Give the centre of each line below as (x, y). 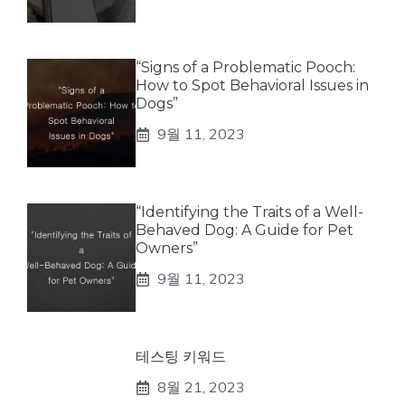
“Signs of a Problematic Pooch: (245, 67)
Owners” (167, 248)
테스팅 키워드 (181, 357)
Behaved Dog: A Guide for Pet (245, 230)
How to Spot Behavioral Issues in (252, 85)
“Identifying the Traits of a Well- (250, 212)
